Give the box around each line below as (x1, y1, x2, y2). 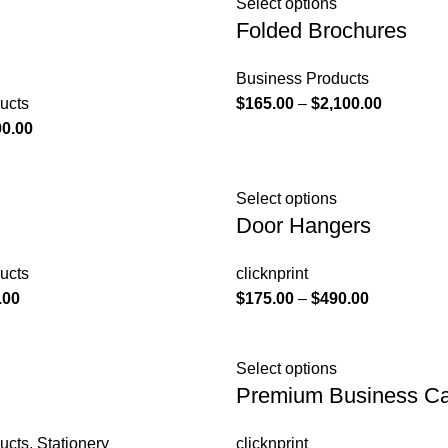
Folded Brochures (235, 18, 407, 43)
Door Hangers (235, 213, 371, 238)
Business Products (235, 70, 369, 87)
